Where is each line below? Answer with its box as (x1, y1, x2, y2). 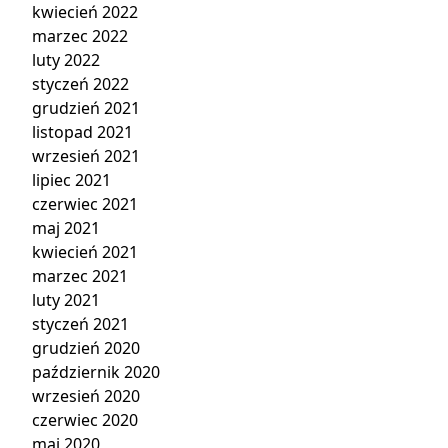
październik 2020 (32, 361, 160, 383)
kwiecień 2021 (32, 241, 138, 263)
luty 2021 (32, 289, 100, 311)
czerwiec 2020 (32, 409, 138, 431)
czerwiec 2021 (32, 193, 138, 215)
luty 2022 (32, 49, 100, 71)
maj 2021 (32, 217, 100, 239)
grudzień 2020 (32, 337, 140, 359)
